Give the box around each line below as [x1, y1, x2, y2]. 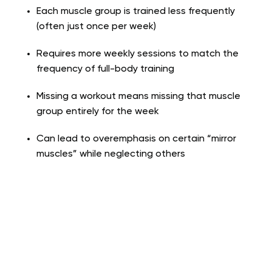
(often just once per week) [36, 21, 156, 32]
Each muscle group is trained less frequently [36, 6, 235, 16]
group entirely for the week [36, 106, 159, 117]
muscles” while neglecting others [36, 149, 185, 159]
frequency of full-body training [36, 64, 174, 74]
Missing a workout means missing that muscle [36, 91, 240, 101]
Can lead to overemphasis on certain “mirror [36, 134, 236, 144]
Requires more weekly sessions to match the [36, 49, 239, 59]
